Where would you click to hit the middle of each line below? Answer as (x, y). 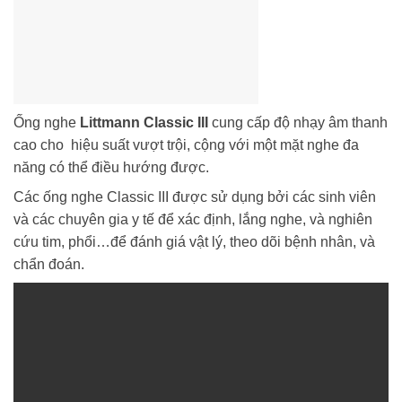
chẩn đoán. (49, 265)
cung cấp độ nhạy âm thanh (298, 123)
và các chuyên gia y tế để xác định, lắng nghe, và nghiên (193, 220)
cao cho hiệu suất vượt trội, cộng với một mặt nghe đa (186, 145)
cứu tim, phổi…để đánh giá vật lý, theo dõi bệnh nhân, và (194, 242)
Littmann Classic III (144, 123)
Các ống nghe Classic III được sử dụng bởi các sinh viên (195, 197)
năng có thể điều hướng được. (111, 168)
